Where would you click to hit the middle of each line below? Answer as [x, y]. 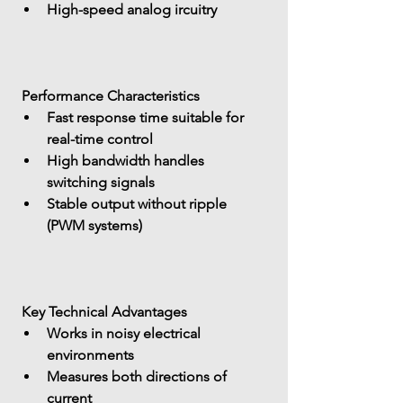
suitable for [208, 117]
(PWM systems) [94, 225]
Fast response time [107, 117]
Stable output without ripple [139, 204]
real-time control [100, 139]
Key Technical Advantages [104, 312]
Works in [76, 333]
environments [90, 355]
